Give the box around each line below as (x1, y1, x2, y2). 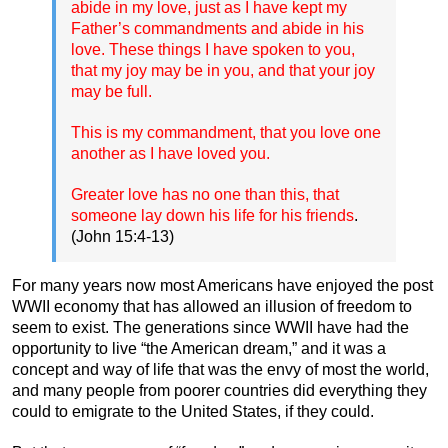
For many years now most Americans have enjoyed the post (12, 276, 433, 294)
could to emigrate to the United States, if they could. (12, 402, 374, 420)
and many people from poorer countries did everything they (12, 381, 427, 399)
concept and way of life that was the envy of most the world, (12, 360, 429, 378)
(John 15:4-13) (71, 227, 174, 245)
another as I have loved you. (71, 144, 270, 162)
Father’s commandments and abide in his (71, 19, 364, 37)
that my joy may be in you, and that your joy (71, 61, 375, 79)
